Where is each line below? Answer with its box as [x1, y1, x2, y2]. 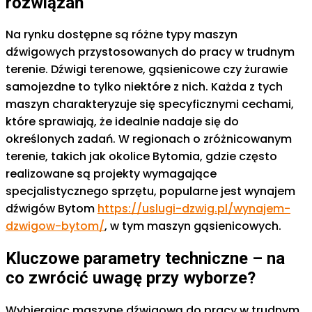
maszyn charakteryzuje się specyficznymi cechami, [6, 96, 294, 113]
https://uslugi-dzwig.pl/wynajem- [97, 201, 290, 217]
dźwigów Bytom [6, 201, 97, 217]
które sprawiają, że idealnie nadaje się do [6, 114, 239, 130]
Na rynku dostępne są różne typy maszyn [6, 26, 237, 43]
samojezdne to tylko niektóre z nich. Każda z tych [6, 79, 283, 95]
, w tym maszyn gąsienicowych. [104, 218, 281, 235]
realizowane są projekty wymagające [6, 166, 217, 182]
